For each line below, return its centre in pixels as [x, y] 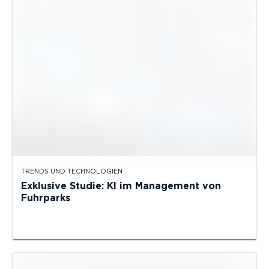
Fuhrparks [46, 198]
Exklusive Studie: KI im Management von [121, 186]
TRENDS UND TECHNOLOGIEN [72, 171]
